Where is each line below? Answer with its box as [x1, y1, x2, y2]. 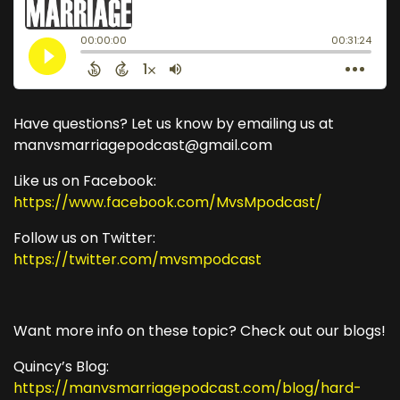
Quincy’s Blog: [13, 356, 109, 377]
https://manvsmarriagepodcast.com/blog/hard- [13, 378, 362, 398]
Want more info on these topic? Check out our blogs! [13, 321, 386, 341]
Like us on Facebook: [13, 171, 156, 191]
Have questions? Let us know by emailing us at [13, 113, 334, 134]
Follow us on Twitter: [13, 228, 155, 248]
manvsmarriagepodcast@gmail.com [13, 135, 272, 155]
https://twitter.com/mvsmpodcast [13, 249, 262, 270]
